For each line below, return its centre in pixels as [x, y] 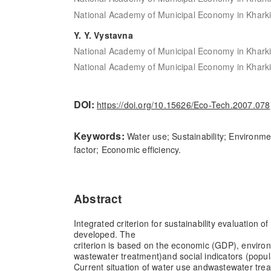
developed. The [105, 234]
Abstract [98, 199]
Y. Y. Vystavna [103, 35]
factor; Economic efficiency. [128, 150]
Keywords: [100, 136]
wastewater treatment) [118, 256]
